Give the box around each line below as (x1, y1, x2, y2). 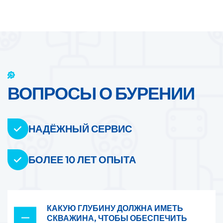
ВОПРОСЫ (7, 82, 99, 105)
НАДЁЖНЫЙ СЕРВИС (28, 122, 132, 135)
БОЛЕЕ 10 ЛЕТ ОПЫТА (28, 153, 136, 166)
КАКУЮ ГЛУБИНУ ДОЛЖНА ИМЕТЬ (47, 203, 183, 213)
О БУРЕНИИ (99, 82, 195, 105)
